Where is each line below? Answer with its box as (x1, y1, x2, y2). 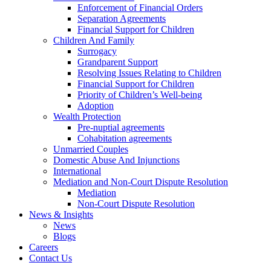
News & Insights (29, 209, 93, 220)
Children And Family (53, 35, 134, 46)
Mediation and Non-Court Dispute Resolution (53, 177, 228, 188)
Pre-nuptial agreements (77, 122, 165, 133)
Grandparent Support (77, 57, 158, 68)
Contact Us (29, 253, 72, 264)
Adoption (77, 100, 114, 111)
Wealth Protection (53, 111, 121, 122)
